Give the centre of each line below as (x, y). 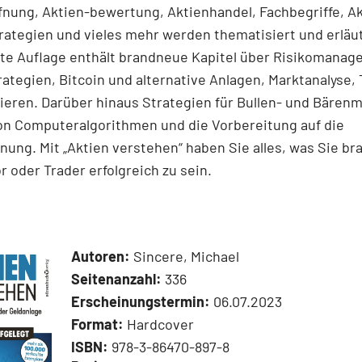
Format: (97, 324)
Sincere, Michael (185, 257)
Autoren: (101, 257)
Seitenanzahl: (116, 279)
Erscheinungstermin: (141, 302)
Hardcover (159, 324)
